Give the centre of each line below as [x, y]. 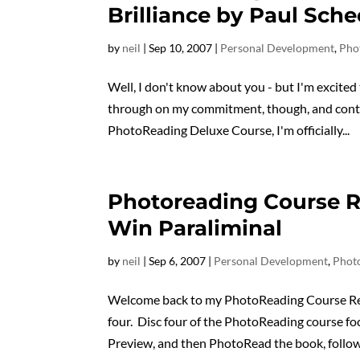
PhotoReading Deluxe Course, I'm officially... [229, 130]
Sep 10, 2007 [181, 48]
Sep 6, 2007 [178, 261]
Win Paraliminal [195, 228]
